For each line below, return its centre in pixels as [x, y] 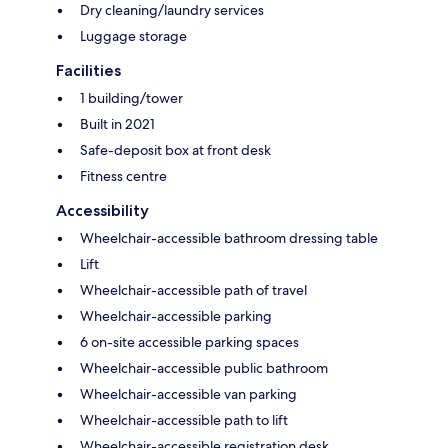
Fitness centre [123, 176]
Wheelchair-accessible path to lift [184, 420]
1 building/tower [131, 98]
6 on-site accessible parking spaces [189, 342]
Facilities [88, 71]
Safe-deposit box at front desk [175, 150]
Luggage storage [133, 36]
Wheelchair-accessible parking [176, 316]
